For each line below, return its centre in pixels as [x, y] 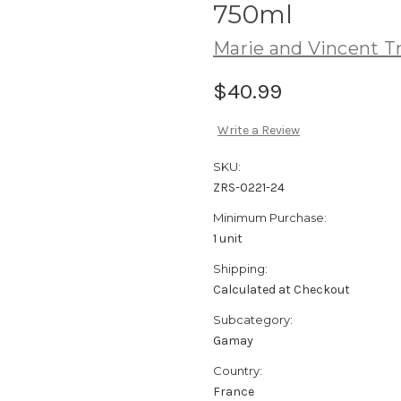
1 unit [228, 239]
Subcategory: [253, 320]
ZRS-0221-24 [249, 188]
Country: [238, 371]
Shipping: [240, 269]
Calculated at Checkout [282, 290]
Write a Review [258, 131]
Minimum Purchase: [270, 218]
